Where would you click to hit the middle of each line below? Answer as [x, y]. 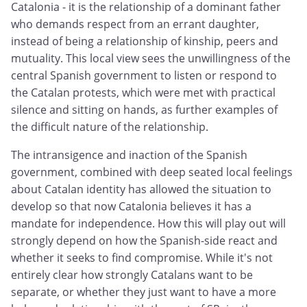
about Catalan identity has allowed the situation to [141, 189]
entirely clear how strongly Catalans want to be [132, 275]
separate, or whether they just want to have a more [144, 292]
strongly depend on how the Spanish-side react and [144, 241]
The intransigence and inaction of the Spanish [129, 155]
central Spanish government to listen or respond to [144, 76]
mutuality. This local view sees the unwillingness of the [151, 59]
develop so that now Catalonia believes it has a [131, 207]
